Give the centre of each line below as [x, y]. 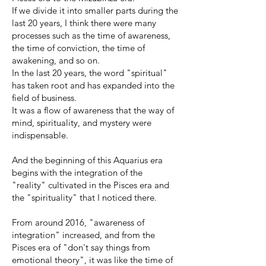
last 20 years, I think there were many [84, 23]
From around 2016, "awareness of [78, 222]
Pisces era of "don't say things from [81, 247]
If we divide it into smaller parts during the [95, 10]
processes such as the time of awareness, [91, 35]
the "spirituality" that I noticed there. [84, 197]
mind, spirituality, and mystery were [82, 122]
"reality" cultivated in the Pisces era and [91, 185]
